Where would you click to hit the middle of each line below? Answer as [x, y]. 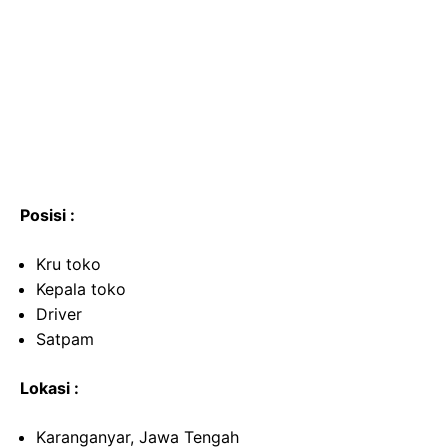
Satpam [65, 339]
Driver [59, 314]
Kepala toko [81, 289]
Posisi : [47, 215]
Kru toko [68, 264]
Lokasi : [49, 388]
